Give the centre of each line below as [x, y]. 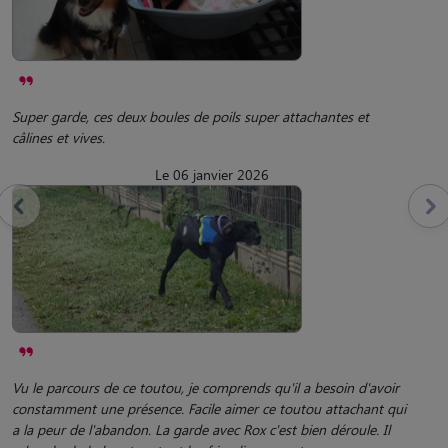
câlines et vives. [58, 137]
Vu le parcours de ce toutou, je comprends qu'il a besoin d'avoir [205, 387]
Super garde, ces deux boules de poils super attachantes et [190, 116]
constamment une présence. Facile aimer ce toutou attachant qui [209, 408]
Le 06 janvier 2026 [212, 174]
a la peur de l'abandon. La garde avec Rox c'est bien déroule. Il [201, 429]
